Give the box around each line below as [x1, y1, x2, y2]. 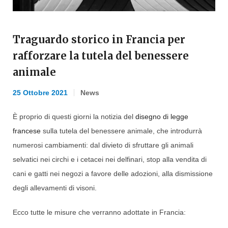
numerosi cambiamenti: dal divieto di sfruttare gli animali [13, 141, 193, 150]
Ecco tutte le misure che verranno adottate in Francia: [13, 208, 186, 217]
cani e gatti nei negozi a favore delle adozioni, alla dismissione [13, 169, 213, 178]
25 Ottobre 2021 [13, 89, 68, 97]
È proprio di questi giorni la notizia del [13, 112, 133, 121]
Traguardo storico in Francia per [13, 33, 185, 46]
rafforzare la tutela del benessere [13, 49, 189, 63]
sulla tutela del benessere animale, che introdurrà [41, 127, 202, 135]
